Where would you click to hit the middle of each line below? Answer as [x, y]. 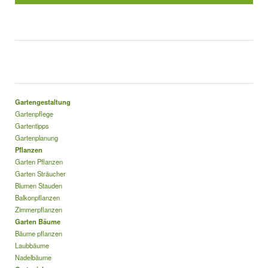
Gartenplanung [36, 138]
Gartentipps [32, 126]
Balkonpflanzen [37, 197]
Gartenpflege [34, 114]
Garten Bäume [38, 221]
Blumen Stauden [39, 185]
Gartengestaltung [43, 102]
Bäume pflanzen [39, 233]
